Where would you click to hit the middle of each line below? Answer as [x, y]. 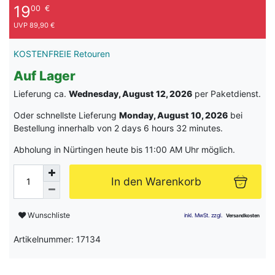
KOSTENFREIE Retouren [62, 53]
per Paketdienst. [227, 93]
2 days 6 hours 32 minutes [167, 128]
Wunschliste [49, 215]
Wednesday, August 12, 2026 [130, 93]
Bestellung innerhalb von [64, 128]
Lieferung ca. [41, 93]
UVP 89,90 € [34, 25]
